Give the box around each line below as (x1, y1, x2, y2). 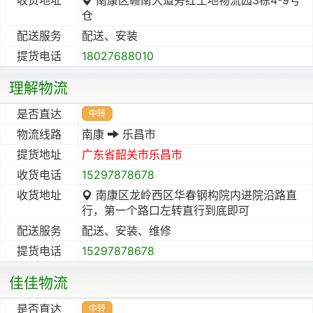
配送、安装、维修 (82, 223, 171, 238)
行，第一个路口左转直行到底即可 (82, 203, 249, 217)
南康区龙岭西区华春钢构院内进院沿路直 (92, 187, 297, 202)
